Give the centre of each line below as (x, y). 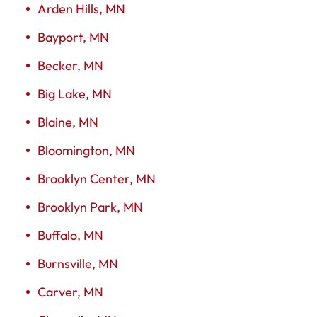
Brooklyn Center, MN (97, 178)
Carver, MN (70, 292)
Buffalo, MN (70, 235)
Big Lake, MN (75, 93)
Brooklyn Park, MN (90, 207)
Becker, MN (70, 65)
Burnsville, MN (78, 263)
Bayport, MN (73, 37)
